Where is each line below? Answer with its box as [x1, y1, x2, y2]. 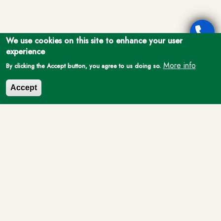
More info [163, 60, 196, 71]
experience [5, 46, 45, 57]
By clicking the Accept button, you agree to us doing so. [5, 62, 161, 71]
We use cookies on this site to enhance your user [5, 35, 183, 46]
